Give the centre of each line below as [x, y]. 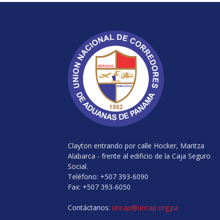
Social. [78, 166]
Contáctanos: [90, 207]
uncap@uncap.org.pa [145, 207]
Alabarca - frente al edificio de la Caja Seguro [139, 156]
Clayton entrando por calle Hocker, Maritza [136, 146]
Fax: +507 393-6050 [99, 187]
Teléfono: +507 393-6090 [108, 177]
